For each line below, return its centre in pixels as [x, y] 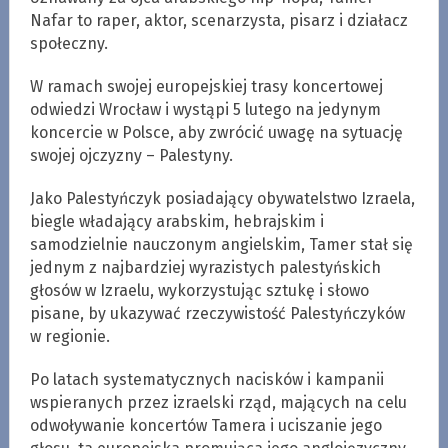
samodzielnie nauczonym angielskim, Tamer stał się [221, 244]
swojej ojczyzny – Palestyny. [131, 155]
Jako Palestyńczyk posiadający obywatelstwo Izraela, [222, 198]
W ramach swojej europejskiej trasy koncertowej [206, 86]
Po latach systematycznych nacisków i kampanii [206, 379]
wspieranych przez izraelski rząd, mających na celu [218, 402]
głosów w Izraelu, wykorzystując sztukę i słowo [199, 290]
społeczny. [68, 43]
